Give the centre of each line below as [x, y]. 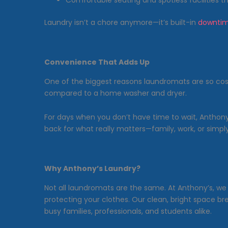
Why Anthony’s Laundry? [92, 168]
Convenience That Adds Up [97, 62]
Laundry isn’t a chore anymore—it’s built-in [121, 23]
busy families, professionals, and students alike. [128, 211]
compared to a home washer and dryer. [116, 93]
